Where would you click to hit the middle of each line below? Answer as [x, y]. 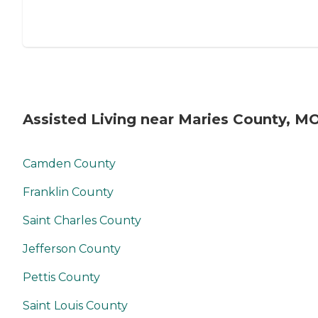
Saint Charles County [82, 220]
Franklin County [68, 192]
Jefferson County [72, 248]
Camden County [69, 163]
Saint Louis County [75, 305]
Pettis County [61, 277]
